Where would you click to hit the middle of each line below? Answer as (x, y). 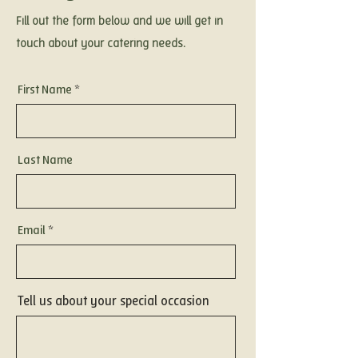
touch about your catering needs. (101, 44)
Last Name (45, 161)
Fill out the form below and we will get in (119, 22)
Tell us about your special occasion (113, 302)
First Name (45, 91)
